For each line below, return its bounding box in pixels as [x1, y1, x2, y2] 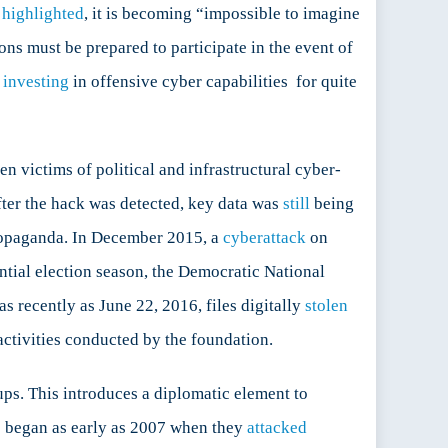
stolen [305, 296, 348, 316]
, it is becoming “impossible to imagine [84, 4, 360, 24]
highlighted [2, 4, 84, 24]
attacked [247, 418, 307, 438]
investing [3, 72, 69, 92]
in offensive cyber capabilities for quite [69, 72, 357, 92]
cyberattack [223, 228, 306, 248]
